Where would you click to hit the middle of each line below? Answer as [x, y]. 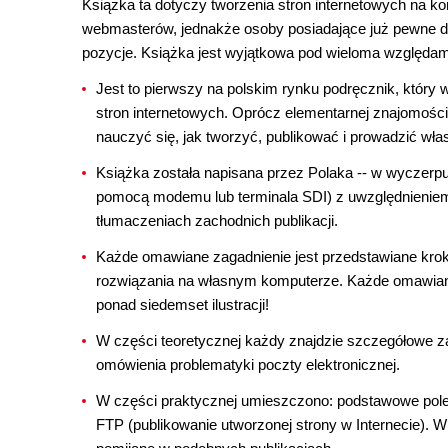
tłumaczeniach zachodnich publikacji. [217, 220]
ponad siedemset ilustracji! [182, 304]
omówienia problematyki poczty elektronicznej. [248, 364]
